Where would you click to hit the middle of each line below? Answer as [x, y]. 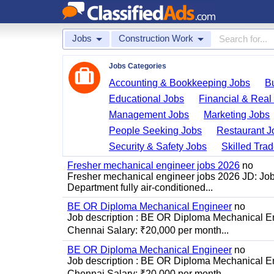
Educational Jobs [147, 99]
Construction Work [156, 38]
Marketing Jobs [237, 115]
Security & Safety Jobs [158, 146]
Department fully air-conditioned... [140, 187]
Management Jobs [149, 115]
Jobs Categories [138, 66]
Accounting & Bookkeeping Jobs [180, 83]
